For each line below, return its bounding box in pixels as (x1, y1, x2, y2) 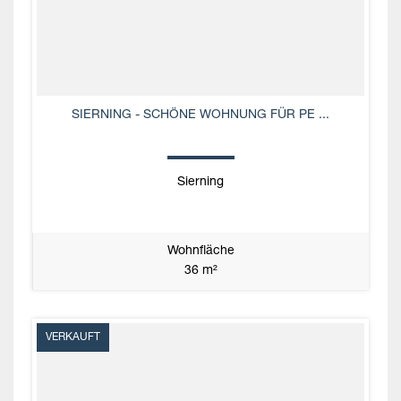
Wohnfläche (167, 244, 235, 258)
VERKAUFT (46, 331, 100, 343)
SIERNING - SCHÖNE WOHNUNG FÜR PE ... (72, 108, 329, 122)
